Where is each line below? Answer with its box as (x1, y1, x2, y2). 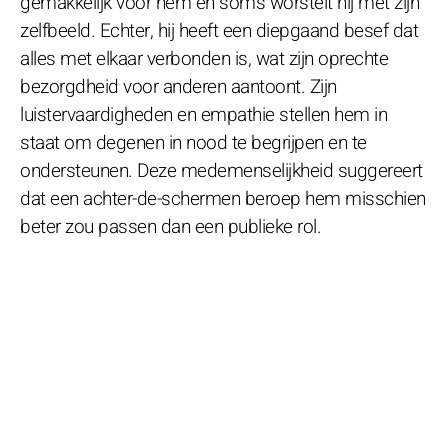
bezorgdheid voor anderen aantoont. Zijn (20, 72, 337, 101)
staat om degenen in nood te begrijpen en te (20, 128, 367, 157)
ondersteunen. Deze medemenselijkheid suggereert (20, 156, 423, 185)
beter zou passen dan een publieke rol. (20, 212, 321, 241)
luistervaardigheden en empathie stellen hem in (20, 100, 387, 129)
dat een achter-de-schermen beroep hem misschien (20, 184, 426, 213)
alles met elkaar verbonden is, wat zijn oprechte (20, 44, 388, 73)
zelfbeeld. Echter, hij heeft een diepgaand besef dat (20, 16, 418, 45)
